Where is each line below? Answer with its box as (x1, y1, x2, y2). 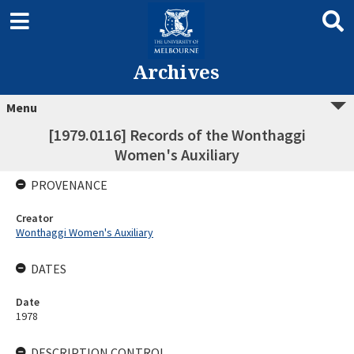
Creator (16, 211, 53, 225)
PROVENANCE (31, 177, 107, 193)
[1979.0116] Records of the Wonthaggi (48, 125, 306, 145)
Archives (132, 58, 220, 85)
